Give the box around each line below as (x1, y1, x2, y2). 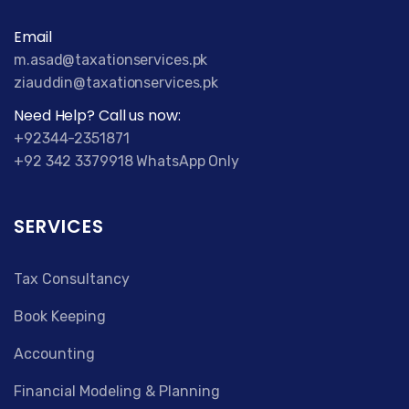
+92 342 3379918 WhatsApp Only (14, 152, 240, 171)
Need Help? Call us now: (14, 105, 181, 127)
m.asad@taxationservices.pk (14, 51, 208, 69)
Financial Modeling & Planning (14, 383, 220, 401)
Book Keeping (14, 308, 106, 326)
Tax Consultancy (14, 270, 130, 288)
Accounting (14, 345, 95, 363)
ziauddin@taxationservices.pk (14, 74, 219, 92)
